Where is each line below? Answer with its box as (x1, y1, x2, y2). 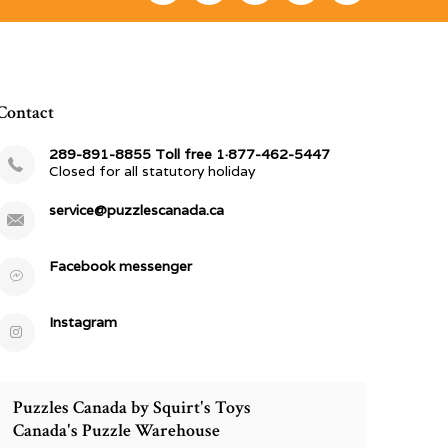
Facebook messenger (49, 257, 193, 275)
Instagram (49, 313, 118, 331)
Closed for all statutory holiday (49, 162, 256, 180)
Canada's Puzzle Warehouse (13, 419, 221, 442)
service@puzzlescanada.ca (49, 201, 225, 219)
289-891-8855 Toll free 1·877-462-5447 (49, 145, 331, 163)
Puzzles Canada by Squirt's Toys (13, 396, 252, 419)
